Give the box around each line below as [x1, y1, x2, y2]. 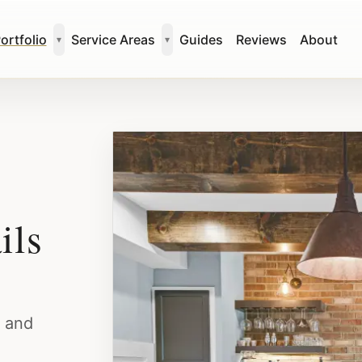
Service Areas [70, 31, 155, 48]
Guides [179, 31, 223, 48]
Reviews [235, 31, 287, 48]
